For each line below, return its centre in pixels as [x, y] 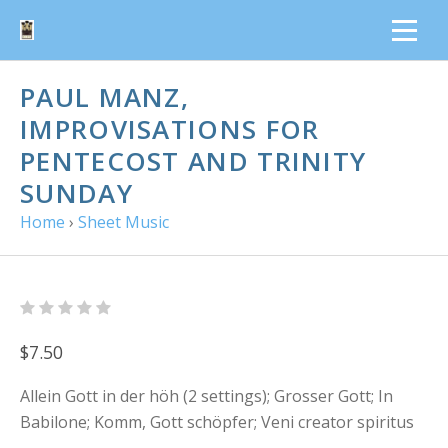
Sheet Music [123, 222]
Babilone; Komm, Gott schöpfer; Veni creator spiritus [217, 422]
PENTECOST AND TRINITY [193, 161]
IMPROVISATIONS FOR [170, 129]
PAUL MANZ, [105, 97]
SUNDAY [76, 193]
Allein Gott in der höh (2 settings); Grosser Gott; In [206, 396]
